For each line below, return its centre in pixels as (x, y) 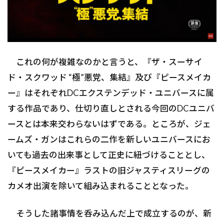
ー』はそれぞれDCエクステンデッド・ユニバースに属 (111, 93)
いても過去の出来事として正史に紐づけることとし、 (109, 155)
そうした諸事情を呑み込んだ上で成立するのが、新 (109, 213)
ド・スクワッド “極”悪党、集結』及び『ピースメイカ (109, 77)
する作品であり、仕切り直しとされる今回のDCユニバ (111, 108)
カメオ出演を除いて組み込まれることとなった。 (100, 186)
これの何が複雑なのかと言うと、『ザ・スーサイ (105, 62)
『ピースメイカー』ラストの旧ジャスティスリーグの (109, 170)
